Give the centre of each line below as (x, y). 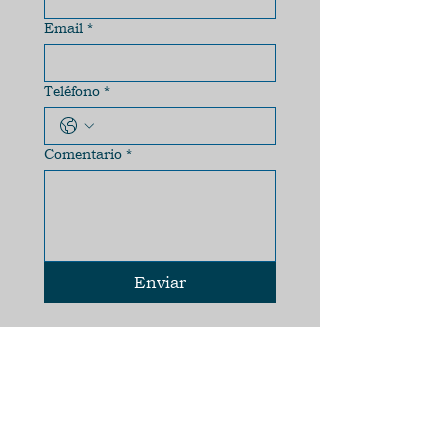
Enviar (160, 282)
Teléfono (72, 90)
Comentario (83, 153)
